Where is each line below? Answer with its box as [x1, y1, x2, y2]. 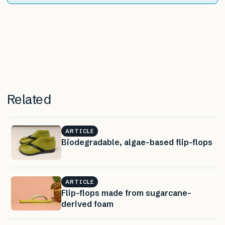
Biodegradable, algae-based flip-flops [61, 137, 212, 148]
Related [7, 91, 51, 108]
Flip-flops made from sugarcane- [61, 188, 191, 198]
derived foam [61, 199, 114, 209]
